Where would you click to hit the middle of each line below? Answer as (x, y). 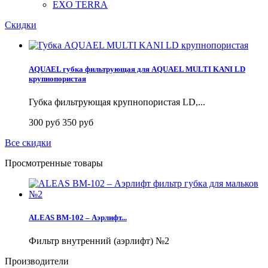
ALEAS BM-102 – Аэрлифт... (78, 217)
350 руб (78, 122)
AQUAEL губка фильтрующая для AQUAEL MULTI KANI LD (137, 69)
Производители (37, 261)
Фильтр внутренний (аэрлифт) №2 (99, 241)
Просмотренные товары (54, 163)
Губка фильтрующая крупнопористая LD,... (117, 102)
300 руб (45, 122)
